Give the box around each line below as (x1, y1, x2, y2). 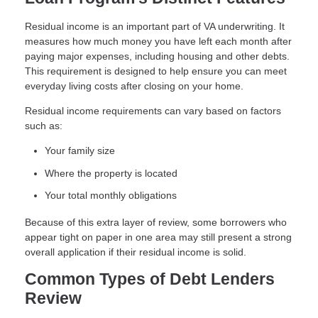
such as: (25, 120, 62, 132)
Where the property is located (45, 167, 177, 179)
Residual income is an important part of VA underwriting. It (25, 21, 285, 33)
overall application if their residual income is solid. (25, 246, 246, 258)
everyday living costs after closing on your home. (25, 80, 243, 92)
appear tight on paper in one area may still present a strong (25, 231, 292, 243)
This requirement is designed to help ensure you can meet (25, 65, 287, 77)
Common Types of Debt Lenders (25, 270, 275, 289)
